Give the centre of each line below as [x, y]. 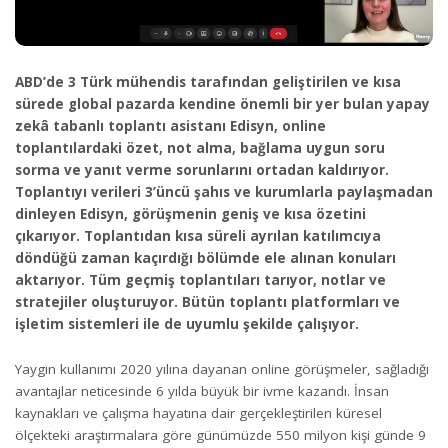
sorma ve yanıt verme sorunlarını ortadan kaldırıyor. [202, 170]
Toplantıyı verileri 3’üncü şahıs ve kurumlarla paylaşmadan [224, 192]
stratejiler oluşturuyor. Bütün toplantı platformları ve [207, 302]
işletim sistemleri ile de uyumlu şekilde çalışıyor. [187, 324]
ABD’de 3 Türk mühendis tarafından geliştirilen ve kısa [208, 82]
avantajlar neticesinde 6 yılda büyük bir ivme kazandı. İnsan [202, 390]
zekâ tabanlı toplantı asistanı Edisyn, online [170, 126]
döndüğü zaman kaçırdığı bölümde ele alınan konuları [205, 258]
